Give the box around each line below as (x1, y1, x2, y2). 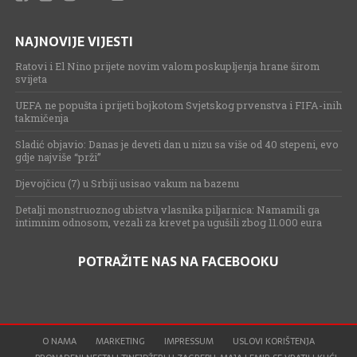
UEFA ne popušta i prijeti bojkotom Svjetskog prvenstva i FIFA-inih (14, 98, 342, 112)
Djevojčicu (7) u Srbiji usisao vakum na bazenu (14, 176, 239, 190)
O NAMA (41, 333, 76, 348)
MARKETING (95, 333, 145, 348)
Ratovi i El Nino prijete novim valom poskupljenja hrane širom (14, 59, 320, 73)
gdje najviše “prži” (14, 150, 101, 163)
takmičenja (14, 111, 69, 124)
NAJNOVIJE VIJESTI (14, 30, 133, 52)
